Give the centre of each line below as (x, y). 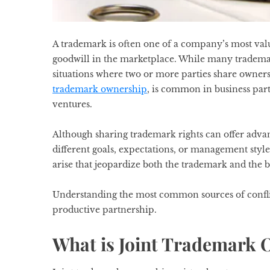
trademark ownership (100, 89)
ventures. (72, 105)
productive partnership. (105, 210)
